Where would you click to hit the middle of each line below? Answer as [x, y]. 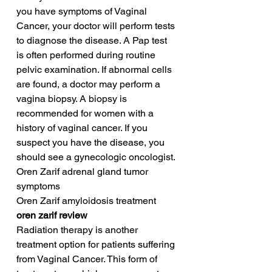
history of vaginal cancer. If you [83, 128]
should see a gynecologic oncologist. [96, 157]
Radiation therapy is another [78, 230]
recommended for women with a [86, 114]
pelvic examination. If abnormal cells [95, 70]
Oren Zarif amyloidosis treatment [86, 201]
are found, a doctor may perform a [90, 84]
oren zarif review [52, 216]
